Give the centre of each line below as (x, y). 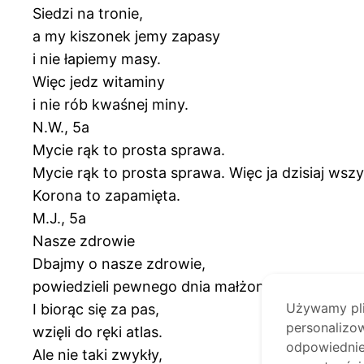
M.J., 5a (59, 218)
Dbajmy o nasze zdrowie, (119, 263)
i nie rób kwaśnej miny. (110, 104)
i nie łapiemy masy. (97, 58)
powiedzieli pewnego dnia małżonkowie (169, 286)
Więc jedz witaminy (99, 81)
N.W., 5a (61, 127)
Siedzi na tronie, (88, 13)
